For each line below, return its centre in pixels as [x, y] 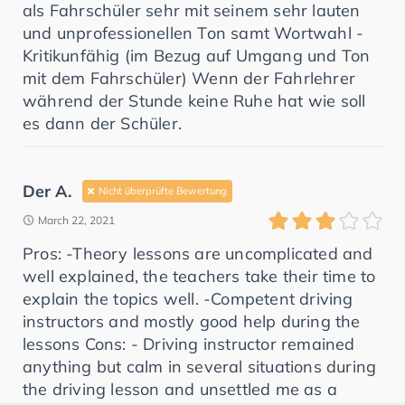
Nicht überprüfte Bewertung [163, 190]
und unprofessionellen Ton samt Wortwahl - [193, 33]
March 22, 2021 [76, 220]
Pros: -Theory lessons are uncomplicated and [198, 253]
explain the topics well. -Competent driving [188, 298]
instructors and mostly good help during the [192, 321]
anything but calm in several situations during [200, 366]
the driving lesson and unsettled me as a [180, 389]
